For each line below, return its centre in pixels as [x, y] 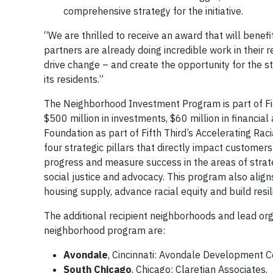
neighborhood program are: [105, 230]
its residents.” [74, 79]
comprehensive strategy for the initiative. [153, 11]
